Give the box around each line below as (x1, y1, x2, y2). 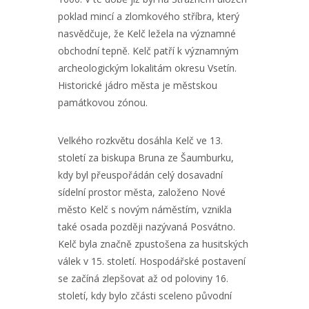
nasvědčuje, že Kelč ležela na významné (58, 27, 236, 40)
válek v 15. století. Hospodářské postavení (58, 255, 246, 268)
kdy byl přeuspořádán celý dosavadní (58, 168, 223, 181)
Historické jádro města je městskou (58, 79, 217, 92)
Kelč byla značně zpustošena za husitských (58, 237, 248, 250)
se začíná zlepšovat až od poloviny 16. (58, 272, 228, 285)
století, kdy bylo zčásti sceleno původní (58, 289, 232, 302)
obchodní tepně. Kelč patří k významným (58, 44, 239, 57)
